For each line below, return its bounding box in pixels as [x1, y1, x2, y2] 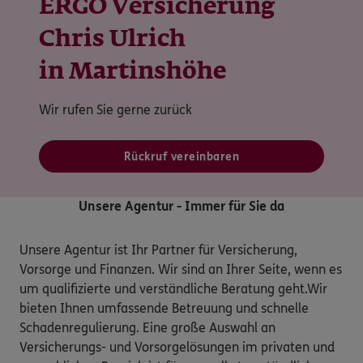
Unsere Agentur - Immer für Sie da [79, 198, 284, 214]
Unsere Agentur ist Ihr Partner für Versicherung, [19, 241, 297, 258]
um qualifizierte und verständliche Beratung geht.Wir [19, 280, 327, 297]
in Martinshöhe [39, 60, 226, 83]
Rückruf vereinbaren [123, 149, 240, 164]
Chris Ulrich [39, 28, 186, 51]
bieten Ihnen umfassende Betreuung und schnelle [19, 300, 309, 316]
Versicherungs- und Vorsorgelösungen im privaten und [19, 339, 335, 355]
